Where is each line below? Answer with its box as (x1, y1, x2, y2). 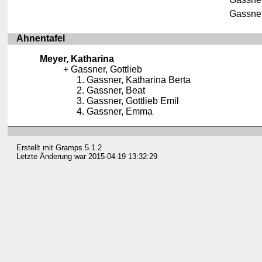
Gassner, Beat (87, 85, 146, 95)
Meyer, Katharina (40, 53, 115, 64)
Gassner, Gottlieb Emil (87, 95, 180, 106)
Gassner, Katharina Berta (87, 74, 191, 85)
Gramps (56, 143, 83, 153)
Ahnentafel (16, 33, 65, 43)
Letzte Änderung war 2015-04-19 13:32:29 (16, 152, 158, 161)
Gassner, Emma (87, 106, 153, 116)
